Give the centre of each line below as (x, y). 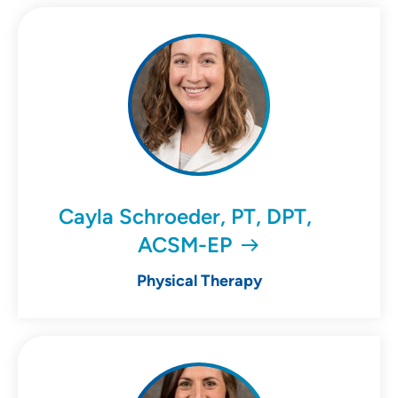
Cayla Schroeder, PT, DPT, (185, 217)
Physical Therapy (199, 281)
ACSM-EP (185, 245)
